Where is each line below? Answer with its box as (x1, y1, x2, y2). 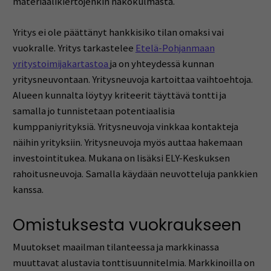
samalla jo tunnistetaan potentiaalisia (12, 105, 175, 118)
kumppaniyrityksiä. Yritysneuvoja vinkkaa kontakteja (12, 120, 238, 134)
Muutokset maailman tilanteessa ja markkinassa (12, 241, 219, 254)
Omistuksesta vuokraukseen (12, 213, 241, 236)
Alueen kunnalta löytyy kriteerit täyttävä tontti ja (12, 89, 226, 102)
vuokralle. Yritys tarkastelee (12, 42, 135, 55)
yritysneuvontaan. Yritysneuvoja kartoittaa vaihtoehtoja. (12, 73, 253, 87)
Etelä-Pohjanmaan (135, 42, 215, 55)
